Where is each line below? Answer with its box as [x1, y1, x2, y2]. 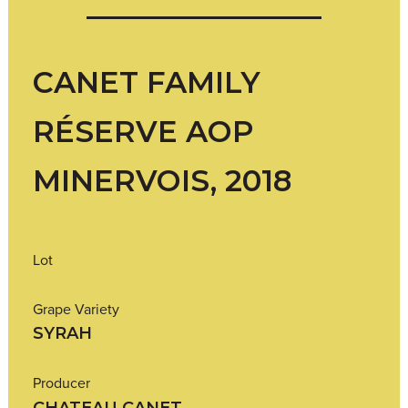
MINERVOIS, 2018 [33, 162, 291, 199]
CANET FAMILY [33, 64, 260, 100]
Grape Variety [33, 301, 119, 317]
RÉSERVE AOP [33, 113, 253, 149]
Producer [33, 375, 90, 391]
